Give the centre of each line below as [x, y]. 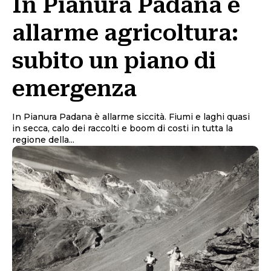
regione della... [43, 139]
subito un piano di [114, 61]
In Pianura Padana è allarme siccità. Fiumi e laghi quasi [131, 116]
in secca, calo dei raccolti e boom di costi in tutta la [122, 128]
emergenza [74, 89]
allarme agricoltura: [125, 33]
